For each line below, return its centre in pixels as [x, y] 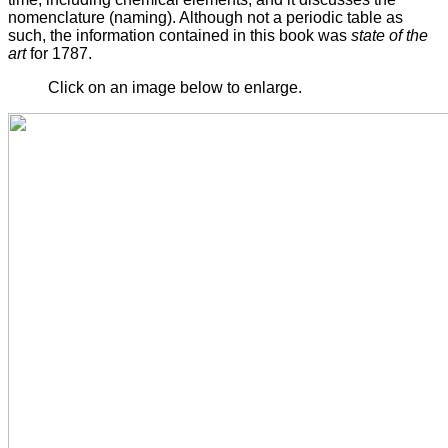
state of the [389, 35]
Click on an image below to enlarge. [175, 87]
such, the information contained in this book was [179, 35]
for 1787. [59, 53]
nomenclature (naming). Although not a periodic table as [205, 17]
